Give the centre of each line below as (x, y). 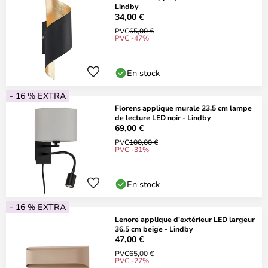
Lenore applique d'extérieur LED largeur (185, 219)
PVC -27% (132, 260)
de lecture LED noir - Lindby (163, 117)
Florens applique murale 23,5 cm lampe (183, 108)
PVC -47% (132, 38)
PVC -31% (132, 149)
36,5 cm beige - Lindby (154, 229)
